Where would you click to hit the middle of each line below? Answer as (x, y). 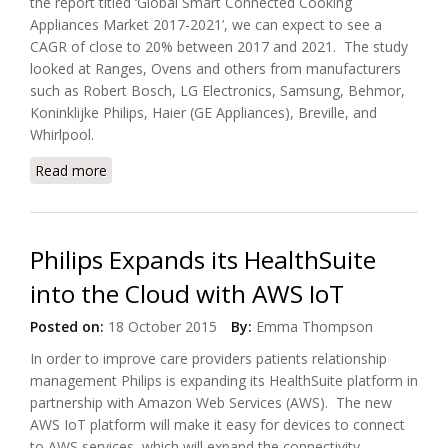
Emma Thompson (314, 326)
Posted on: (67, 326)
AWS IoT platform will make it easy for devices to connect (217, 424)
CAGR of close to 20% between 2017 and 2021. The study (219, 46)
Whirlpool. (62, 134)
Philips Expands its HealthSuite (203, 259)
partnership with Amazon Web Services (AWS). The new (211, 402)
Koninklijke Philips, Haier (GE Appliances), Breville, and (203, 112)
